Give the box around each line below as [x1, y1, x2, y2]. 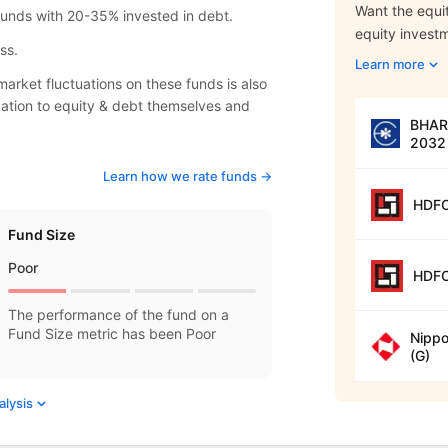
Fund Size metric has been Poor [8, 325, 217, 342]
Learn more [355, 56, 425, 72]
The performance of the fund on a [8, 306, 230, 323]
